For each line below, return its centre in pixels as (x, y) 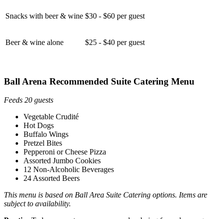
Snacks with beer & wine (44, 16)
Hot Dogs (39, 126)
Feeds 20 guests (29, 100)
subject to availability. (38, 204)
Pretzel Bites (43, 143)
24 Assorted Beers (52, 178)
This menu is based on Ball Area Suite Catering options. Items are (106, 195)
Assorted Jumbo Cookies (62, 161)
